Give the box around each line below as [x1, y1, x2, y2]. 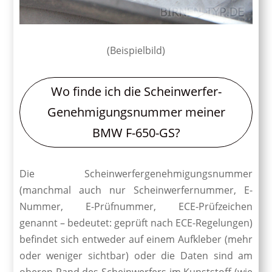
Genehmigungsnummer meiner [47, 103, 225, 120]
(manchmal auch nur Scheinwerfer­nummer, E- [19, 183, 253, 197]
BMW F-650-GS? [92, 124, 180, 141]
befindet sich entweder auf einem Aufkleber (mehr [19, 232, 253, 246]
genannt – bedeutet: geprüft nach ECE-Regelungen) [19, 216, 253, 229]
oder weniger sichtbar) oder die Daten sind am [19, 248, 253, 262]
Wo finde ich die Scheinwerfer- [50, 83, 222, 100]
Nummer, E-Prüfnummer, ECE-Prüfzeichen [19, 199, 253, 213]
